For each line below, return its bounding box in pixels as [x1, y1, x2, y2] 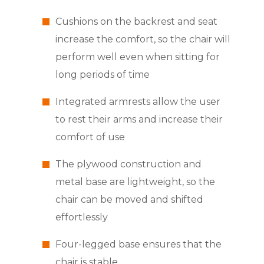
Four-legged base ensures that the [55, 239, 222, 250]
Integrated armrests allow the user [55, 96, 220, 108]
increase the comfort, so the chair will [55, 34, 230, 45]
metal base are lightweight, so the [55, 176, 215, 188]
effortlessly [55, 212, 108, 223]
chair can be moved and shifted [55, 194, 203, 206]
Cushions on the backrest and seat [55, 16, 217, 28]
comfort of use [55, 131, 125, 143]
